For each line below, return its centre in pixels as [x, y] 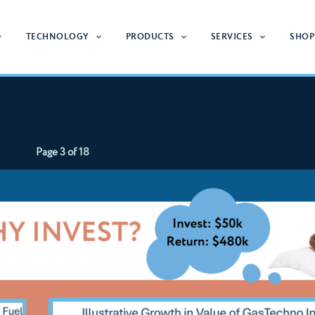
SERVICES [232, 37]
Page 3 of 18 [63, 152]
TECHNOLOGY [57, 37]
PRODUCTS [150, 37]
